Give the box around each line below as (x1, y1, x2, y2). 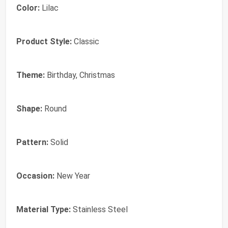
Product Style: (16, 36, 72, 46)
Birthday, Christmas (45, 70, 115, 80)
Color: (16, 3, 40, 13)
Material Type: (16, 204, 71, 214)
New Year (54, 170, 90, 181)
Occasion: (16, 170, 54, 181)
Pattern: (16, 137, 48, 147)
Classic (72, 36, 99, 46)
